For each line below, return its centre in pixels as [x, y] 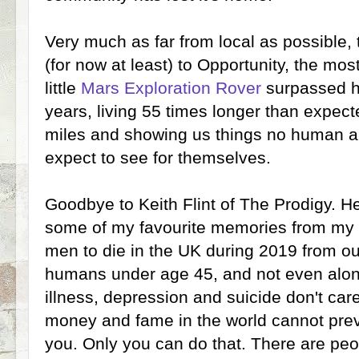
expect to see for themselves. [158, 157]
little [63, 88]
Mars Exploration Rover [171, 88]
